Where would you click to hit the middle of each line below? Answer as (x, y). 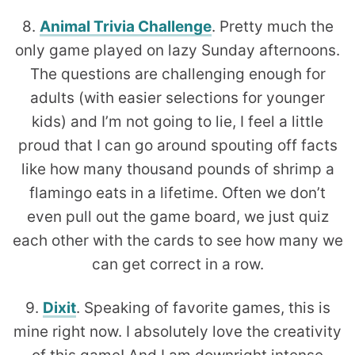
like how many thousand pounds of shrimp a (177, 170)
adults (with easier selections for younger (177, 98)
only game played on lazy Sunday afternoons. (177, 51)
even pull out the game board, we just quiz (177, 217)
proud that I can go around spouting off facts (177, 146)
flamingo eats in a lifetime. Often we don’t (177, 193)
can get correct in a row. (177, 265)
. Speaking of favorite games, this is (203, 308)
